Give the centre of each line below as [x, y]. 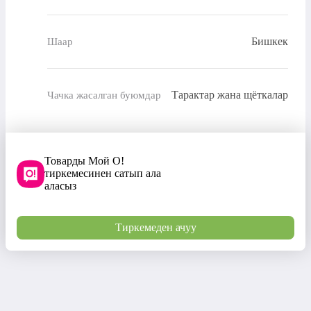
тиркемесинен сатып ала [103, 174]
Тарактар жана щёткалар [230, 95]
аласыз [60, 186]
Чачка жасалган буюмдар [104, 95]
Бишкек [270, 42]
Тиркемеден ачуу [155, 228]
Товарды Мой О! [84, 161]
